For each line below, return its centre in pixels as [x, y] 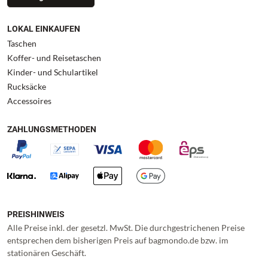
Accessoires [29, 101]
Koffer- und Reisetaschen [54, 58]
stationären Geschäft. [47, 253]
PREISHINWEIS [36, 214]
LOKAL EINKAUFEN [44, 29]
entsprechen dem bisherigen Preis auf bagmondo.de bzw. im [118, 240]
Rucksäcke [27, 87]
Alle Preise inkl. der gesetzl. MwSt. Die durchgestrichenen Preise [126, 228]
